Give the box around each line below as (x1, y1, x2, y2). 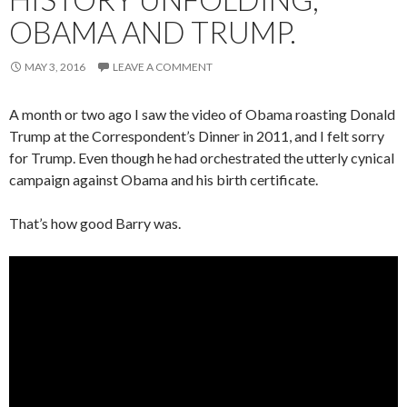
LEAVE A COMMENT (113, 60, 213, 74)
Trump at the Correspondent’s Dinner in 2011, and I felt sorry (9, 127, 384, 145)
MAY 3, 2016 (25, 60, 85, 74)
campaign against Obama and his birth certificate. (9, 171, 318, 189)
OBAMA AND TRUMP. (9, 14, 296, 51)
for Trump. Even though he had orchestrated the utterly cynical (9, 149, 394, 167)
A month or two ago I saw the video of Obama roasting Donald (9, 105, 395, 124)
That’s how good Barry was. (9, 214, 181, 233)
